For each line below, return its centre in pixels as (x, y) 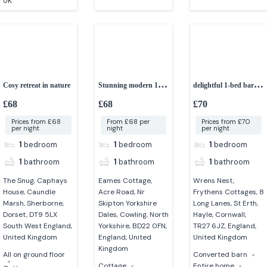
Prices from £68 (36, 122)
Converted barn (220, 255)
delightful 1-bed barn (225, 85)
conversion (209, 99)
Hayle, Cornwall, (219, 215)
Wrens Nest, (213, 181)
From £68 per (128, 122)
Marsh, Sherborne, (34, 204)
